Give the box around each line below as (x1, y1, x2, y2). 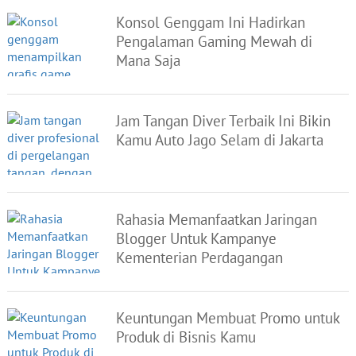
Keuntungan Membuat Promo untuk (116, 308, 340, 328)
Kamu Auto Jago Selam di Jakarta (116, 130, 324, 150)
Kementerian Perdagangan (116, 247, 284, 268)
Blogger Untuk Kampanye (116, 228, 277, 249)
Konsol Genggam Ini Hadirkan (116, 12, 306, 33)
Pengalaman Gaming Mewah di (116, 31, 313, 52)
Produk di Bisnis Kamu (116, 327, 257, 347)
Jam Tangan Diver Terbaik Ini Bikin (116, 110, 331, 131)
